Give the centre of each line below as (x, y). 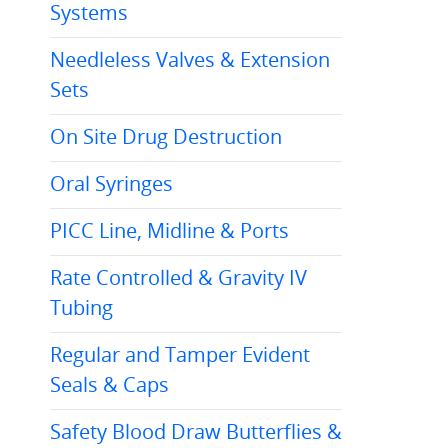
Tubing (81, 307)
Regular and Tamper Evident (179, 354)
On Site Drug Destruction (165, 136)
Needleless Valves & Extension (189, 59)
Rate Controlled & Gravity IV (178, 277)
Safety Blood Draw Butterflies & (195, 431)
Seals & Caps (109, 384)
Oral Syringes (111, 183)
